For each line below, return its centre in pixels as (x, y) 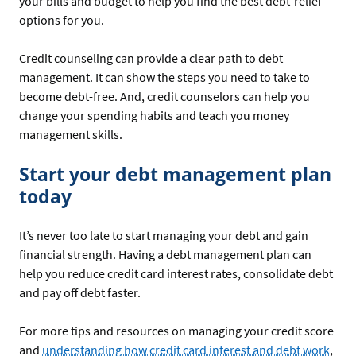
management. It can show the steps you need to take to (164, 77)
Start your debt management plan (175, 174)
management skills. (71, 134)
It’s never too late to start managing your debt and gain (164, 236)
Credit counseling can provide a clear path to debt (151, 58)
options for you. (62, 19)
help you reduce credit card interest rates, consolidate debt (176, 274)
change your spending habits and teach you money (154, 115)
